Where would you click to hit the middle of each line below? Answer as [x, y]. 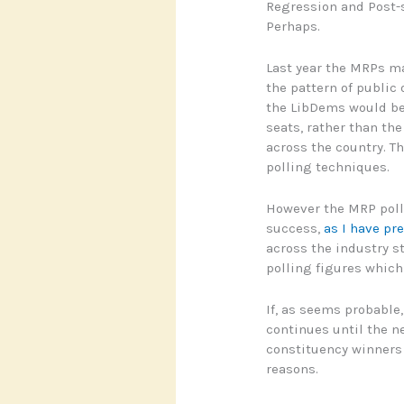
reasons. [292, 369]
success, [294, 229]
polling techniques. [327, 167]
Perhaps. [293, 27]
